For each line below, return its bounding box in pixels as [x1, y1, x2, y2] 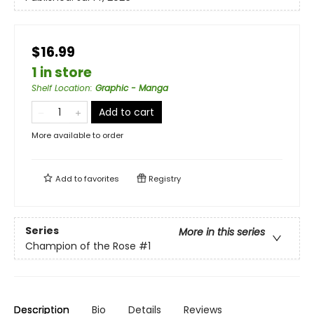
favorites [84, 173, 119, 185]
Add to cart [99, 105, 154, 120]
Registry [146, 173, 181, 185]
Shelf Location [32, 82, 90, 95]
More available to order [32, 130, 123, 142]
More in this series [179, 224, 265, 239]
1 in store [32, 63, 92, 83]
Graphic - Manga [95, 82, 168, 95]
